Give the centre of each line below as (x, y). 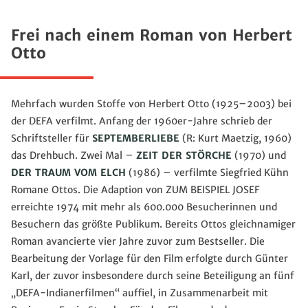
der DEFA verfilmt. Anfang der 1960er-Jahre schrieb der (142, 121)
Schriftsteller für (52, 139)
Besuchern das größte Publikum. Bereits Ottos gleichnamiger (153, 224)
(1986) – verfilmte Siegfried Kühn (207, 173)
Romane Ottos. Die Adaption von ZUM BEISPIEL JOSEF (135, 190)
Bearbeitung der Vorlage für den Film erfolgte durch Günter (150, 259)
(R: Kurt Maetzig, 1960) (235, 139)
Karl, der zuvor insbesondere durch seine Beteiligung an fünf (153, 276)
